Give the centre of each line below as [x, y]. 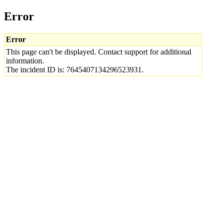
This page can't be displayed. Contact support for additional [99, 52]
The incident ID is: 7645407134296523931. [75, 69]
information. [25, 60]
